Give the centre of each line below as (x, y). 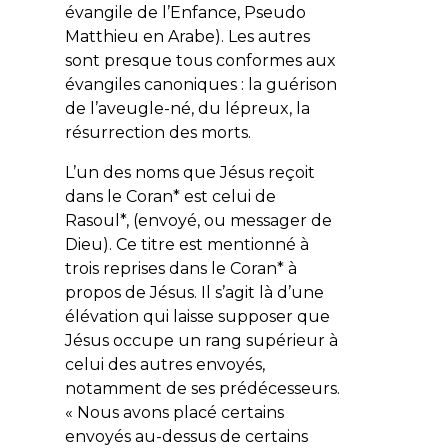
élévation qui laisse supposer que (197, 316)
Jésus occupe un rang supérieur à (201, 340)
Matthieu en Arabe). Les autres (187, 36)
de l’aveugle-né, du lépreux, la (187, 108)
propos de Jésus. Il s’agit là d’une (194, 292)
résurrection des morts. (159, 132)
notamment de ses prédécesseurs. (202, 388)
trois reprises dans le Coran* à (180, 268)
